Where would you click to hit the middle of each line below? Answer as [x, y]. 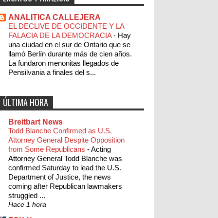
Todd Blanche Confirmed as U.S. [60, 131]
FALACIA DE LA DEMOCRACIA [61, 36]
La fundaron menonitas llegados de [64, 63]
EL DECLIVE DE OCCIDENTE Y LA [66, 26]
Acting [101, 149]
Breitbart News [36, 122]
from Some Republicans [48, 149]
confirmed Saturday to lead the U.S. [65, 168]
